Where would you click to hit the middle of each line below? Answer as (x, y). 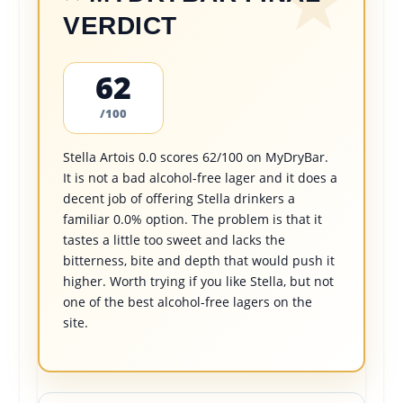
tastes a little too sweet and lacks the (175, 240)
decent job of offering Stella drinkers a (179, 199)
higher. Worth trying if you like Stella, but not (199, 282)
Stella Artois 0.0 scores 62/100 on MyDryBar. (196, 157)
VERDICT (120, 26)
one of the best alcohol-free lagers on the (188, 302)
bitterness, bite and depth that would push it (199, 261)
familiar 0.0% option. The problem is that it (193, 219)
